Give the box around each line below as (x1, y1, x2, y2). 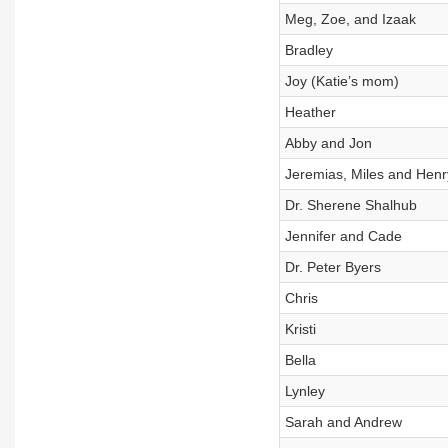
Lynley (284, 383, 325, 399)
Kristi (284, 321, 316, 337)
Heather (284, 104, 336, 120)
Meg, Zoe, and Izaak (284, 11, 416, 27)
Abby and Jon (284, 135, 372, 151)
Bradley (284, 42, 333, 58)
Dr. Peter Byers (284, 259, 381, 275)
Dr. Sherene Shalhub (284, 197, 417, 213)
